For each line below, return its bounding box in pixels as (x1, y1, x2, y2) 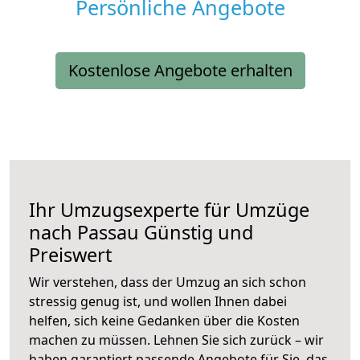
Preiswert (29, 242, 112, 268)
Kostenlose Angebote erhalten (67, 59, 292, 82)
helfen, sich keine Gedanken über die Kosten (29, 312, 300, 330)
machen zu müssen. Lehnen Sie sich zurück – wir (29, 331, 324, 350)
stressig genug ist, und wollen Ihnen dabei (29, 292, 287, 311)
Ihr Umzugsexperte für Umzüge (29, 197, 309, 223)
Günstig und (139, 219, 253, 246)
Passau (77, 219, 139, 246)
